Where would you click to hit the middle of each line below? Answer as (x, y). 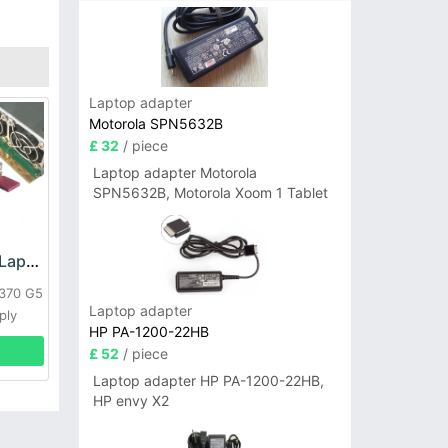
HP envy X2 (130, 401)
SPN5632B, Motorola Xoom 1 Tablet (210, 193)
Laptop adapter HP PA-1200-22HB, (208, 381)
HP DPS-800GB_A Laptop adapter (33, 261)
